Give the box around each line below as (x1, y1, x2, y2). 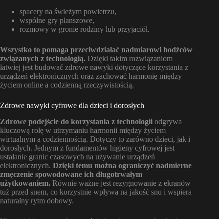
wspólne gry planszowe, (20, 16, 94, 24)
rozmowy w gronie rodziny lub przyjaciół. (20, 24, 150, 33)
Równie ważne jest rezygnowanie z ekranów (50, 178, 191, 187)
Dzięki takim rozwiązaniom (86, 54, 173, 63)
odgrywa (153, 117, 182, 126)
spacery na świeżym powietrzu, (20, 7, 116, 16)
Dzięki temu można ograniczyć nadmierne (53, 161, 192, 170)
